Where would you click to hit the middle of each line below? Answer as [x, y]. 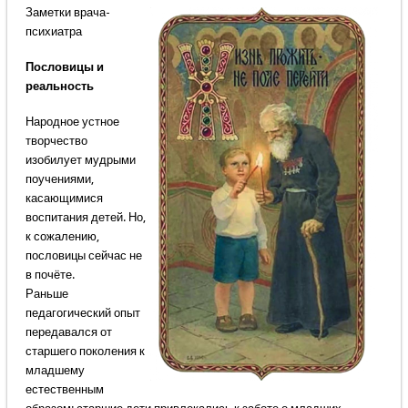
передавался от [68, 332]
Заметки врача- [67, 13]
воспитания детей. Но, [85, 218]
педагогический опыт [82, 313]
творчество [56, 141]
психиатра [53, 32]
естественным [64, 390]
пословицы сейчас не [83, 256]
